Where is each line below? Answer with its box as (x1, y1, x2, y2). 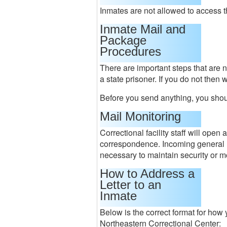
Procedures (100, 45, 161, 58)
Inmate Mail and (100, 22, 185, 36)
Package (100, 33, 146, 47)
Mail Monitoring (100, 109, 181, 123)
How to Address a (100, 167, 195, 180)
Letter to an (100, 178, 161, 192)
